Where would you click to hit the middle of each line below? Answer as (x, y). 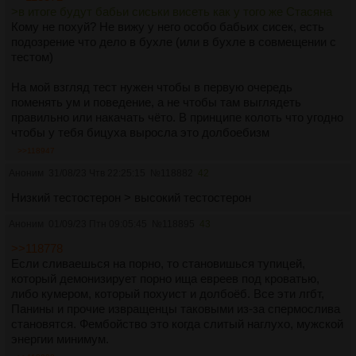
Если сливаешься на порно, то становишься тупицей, (158, 263)
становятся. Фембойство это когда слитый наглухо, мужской (177, 323)
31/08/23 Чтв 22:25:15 (97, 173)
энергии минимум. (60, 339)
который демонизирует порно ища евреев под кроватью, (165, 278)
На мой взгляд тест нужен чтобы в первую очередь (152, 87)
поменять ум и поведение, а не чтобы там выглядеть (156, 102)
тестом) (32, 56)
